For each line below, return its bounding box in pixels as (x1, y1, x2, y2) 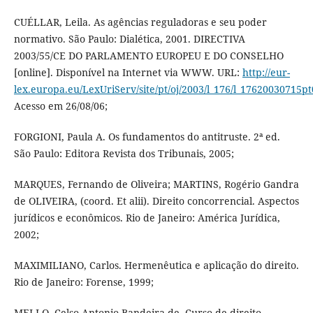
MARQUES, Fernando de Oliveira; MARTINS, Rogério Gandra (13, 177, 299, 191)
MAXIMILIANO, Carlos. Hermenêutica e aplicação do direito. (13, 259, 299, 272)
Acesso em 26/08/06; (13, 99, 108, 113)
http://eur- (242, 66, 290, 80)
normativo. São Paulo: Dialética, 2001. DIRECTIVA (13, 32, 245, 46)
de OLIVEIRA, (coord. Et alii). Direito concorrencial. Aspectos (13, 194, 299, 208)
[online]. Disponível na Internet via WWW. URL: (13, 66, 242, 80)
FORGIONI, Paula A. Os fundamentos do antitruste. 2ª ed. (13, 130, 280, 144)
